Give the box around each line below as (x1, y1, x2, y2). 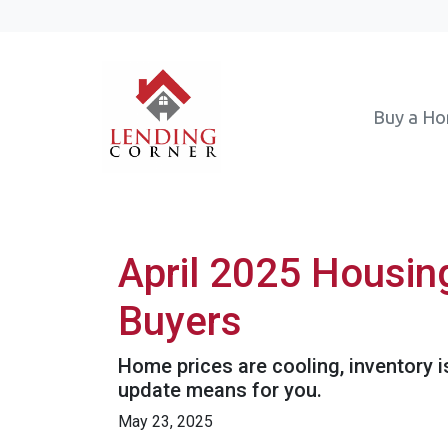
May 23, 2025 (118, 412, 213, 431)
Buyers (118, 298, 242, 345)
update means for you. (118, 378, 322, 402)
